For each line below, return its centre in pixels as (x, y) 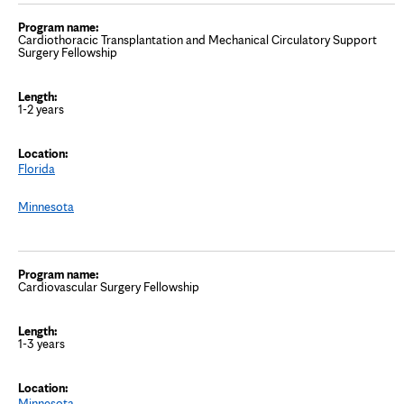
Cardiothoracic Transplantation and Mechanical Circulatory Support (197, 39)
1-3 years (41, 343)
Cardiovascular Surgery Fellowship (109, 286)
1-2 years (41, 109)
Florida (37, 168)
